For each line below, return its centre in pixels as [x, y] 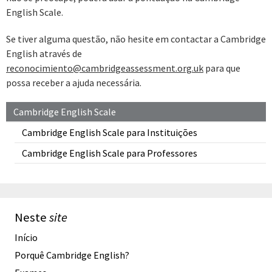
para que [222, 68]
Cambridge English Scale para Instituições [110, 132]
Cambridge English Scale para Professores [110, 153]
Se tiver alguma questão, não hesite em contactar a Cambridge [136, 39]
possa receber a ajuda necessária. [74, 83]
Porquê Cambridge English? [72, 255]
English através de [44, 54]
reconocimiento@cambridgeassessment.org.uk [105, 68]
